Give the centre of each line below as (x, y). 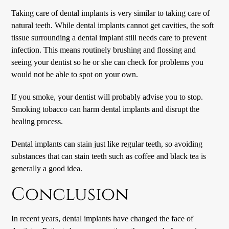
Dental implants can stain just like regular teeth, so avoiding (107, 144)
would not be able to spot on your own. (75, 74)
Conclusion (70, 194)
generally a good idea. (47, 168)
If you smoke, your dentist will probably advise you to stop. (107, 97)
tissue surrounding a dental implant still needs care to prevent (109, 37)
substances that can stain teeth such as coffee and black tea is (109, 156)
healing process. (37, 121)
